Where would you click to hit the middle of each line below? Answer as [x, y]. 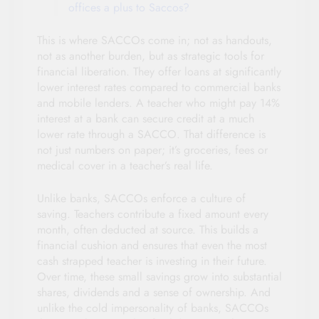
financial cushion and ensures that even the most [152, 245]
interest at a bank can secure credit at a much [146, 118]
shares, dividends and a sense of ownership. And [154, 292]
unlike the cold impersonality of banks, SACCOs [153, 308]
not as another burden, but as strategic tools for [151, 56]
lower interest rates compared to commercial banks [159, 87]
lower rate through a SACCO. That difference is [151, 134]
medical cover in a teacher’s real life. [125, 165]
